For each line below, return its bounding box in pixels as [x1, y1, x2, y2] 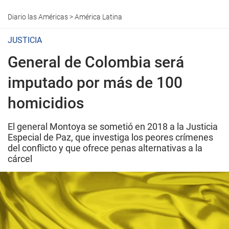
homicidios [8, 94, 84, 112]
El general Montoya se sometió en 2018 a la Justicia [8, 121, 218, 132]
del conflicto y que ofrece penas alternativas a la [8, 143, 202, 153]
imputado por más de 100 [8, 74, 182, 91]
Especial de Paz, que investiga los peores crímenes [8, 132, 213, 143]
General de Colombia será [8, 53, 184, 71]
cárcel [8, 153, 32, 164]
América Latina [75, 13, 122, 21]
